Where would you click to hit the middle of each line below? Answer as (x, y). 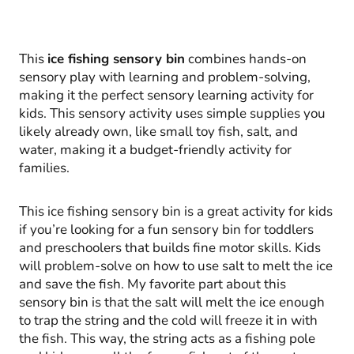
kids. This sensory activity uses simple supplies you (172, 113)
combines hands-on (246, 58)
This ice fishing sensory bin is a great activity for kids (176, 211)
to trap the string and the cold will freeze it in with (168, 320)
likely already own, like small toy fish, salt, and (158, 131)
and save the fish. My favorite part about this (153, 284)
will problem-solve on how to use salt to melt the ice (176, 265)
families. (44, 168)
